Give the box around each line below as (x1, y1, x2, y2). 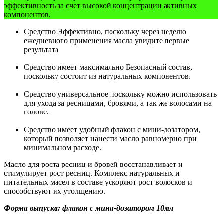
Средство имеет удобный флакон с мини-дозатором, (24, 125, 200, 134)
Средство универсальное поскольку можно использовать (24, 90, 217, 99)
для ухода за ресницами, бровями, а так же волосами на (24, 99, 212, 108)
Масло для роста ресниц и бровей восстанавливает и (4, 160, 183, 169)
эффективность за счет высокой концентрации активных (4, 1, 197, 10)
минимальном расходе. (24, 143, 101, 152)
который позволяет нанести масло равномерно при (24, 134, 197, 143)
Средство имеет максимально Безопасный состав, (24, 63, 192, 72)
